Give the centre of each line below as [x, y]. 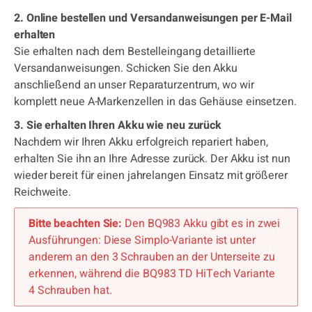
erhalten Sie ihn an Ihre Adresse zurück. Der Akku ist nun [152, 159]
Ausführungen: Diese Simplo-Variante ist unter [142, 240]
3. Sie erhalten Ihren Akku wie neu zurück [118, 125]
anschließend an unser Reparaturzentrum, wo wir [134, 85]
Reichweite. [42, 192]
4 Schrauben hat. [70, 290]
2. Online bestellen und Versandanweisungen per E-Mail [153, 18]
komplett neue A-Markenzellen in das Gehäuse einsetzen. [155, 102]
